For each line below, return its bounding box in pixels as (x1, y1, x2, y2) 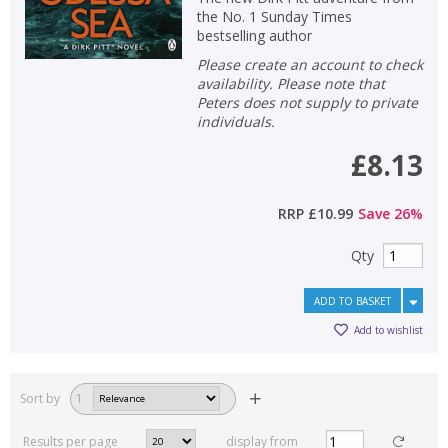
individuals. (196, 111, 275, 131)
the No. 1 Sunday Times (196, 6, 352, 26)
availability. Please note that (196, 73, 385, 93)
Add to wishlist (354, 323, 423, 338)
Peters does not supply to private (196, 92, 418, 112)
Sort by (20, 390, 60, 408)
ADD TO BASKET (314, 293, 391, 308)
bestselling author (196, 25, 312, 45)
